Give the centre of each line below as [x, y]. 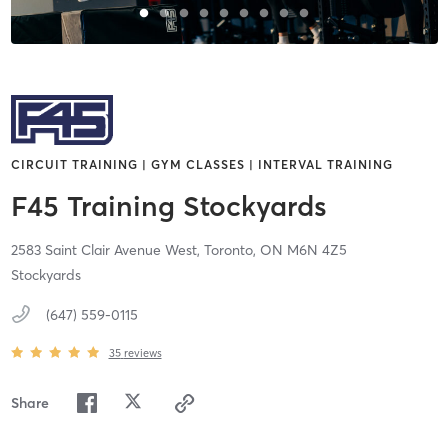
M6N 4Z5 [316, 250]
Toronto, [231, 250]
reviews [142, 352]
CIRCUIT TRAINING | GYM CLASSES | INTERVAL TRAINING [201, 165]
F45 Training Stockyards [168, 206]
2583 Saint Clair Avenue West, [107, 250]
